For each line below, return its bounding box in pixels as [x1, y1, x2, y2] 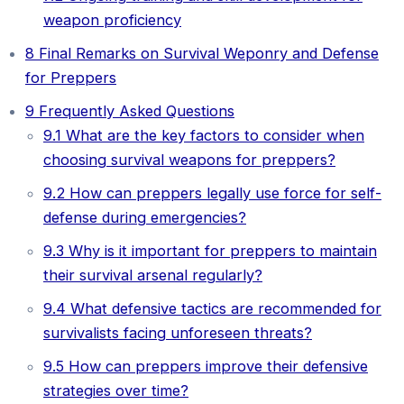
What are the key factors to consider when [61, 126, 364, 145]
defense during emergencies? [43, 208, 246, 227]
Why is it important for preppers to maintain [64, 242, 377, 261]
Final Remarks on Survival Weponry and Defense [34, 44, 379, 63]
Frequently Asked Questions [34, 102, 234, 121]
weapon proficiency [43, 11, 181, 30]
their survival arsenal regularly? [43, 266, 262, 285]
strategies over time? [43, 381, 188, 400]
